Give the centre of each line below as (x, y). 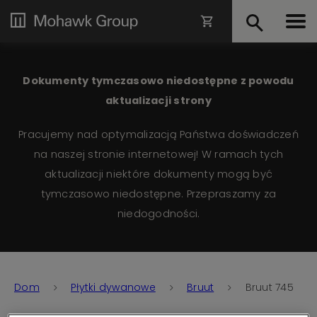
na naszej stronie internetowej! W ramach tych (158, 154)
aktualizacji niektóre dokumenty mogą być (158, 174)
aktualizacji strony (158, 100)
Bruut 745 (269, 287)
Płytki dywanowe (113, 287)
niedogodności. (158, 214)
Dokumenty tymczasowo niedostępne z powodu (158, 81)
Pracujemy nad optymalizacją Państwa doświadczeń (158, 134)
